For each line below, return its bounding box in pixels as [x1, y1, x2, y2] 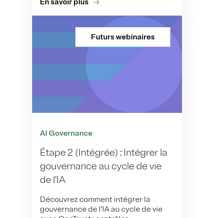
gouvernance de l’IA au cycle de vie [40, 204, 163, 215]
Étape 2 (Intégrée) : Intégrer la [40, 146, 167, 159]
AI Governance [40, 128, 92, 139]
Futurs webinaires [91, 32, 155, 42]
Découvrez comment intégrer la [40, 195, 150, 205]
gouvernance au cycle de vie [40, 160, 162, 173]
